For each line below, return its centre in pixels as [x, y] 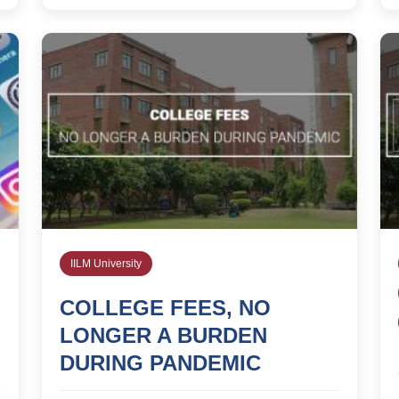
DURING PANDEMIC [160, 362]
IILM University [106, 263]
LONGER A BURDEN [163, 335]
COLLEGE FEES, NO [165, 307]
